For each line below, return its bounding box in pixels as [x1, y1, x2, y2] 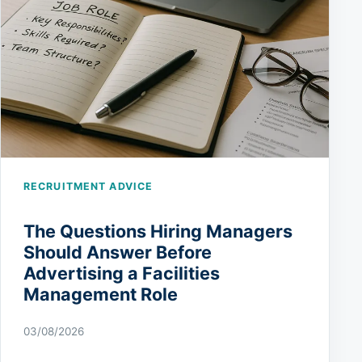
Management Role [23, 283, 178, 305]
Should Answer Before [23, 241, 212, 263]
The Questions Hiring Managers [23, 220, 293, 242]
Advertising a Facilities [23, 262, 220, 284]
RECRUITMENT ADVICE [23, 180, 154, 193]
